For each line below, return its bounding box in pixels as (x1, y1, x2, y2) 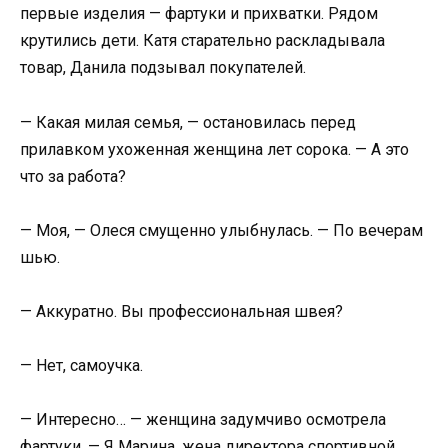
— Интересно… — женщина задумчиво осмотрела (20, 410, 386, 430)
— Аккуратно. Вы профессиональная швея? (20, 301, 343, 321)
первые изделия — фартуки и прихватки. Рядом (20, 4, 378, 24)
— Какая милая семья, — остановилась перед (20, 112, 356, 132)
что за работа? (20, 166, 126, 186)
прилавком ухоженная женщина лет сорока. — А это (20, 139, 409, 159)
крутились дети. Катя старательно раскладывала (20, 31, 385, 51)
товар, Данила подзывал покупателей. (20, 58, 306, 78)
